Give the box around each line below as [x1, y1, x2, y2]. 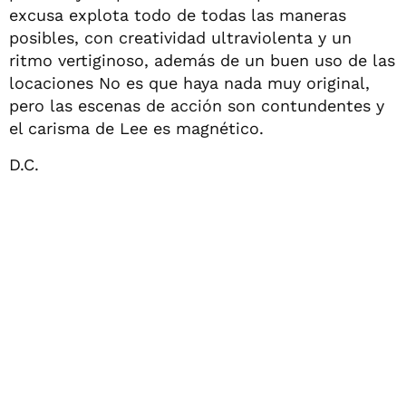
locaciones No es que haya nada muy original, [9, 73, 370, 92]
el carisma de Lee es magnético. [9, 119, 264, 138]
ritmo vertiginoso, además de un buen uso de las [9, 51, 395, 70]
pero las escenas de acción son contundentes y [9, 96, 384, 115]
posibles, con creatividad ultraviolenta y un [9, 28, 352, 47]
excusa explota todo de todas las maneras [9, 5, 346, 24]
